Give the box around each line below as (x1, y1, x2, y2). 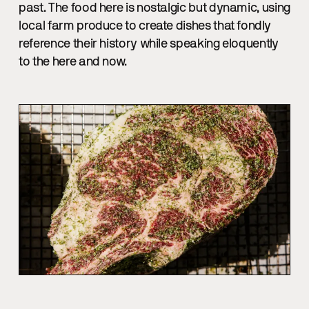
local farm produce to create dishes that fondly (19, 20, 271, 33)
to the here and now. (19, 56, 127, 69)
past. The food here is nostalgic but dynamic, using (19, 2, 290, 15)
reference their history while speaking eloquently (19, 38, 279, 51)
